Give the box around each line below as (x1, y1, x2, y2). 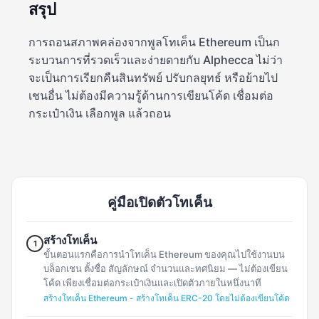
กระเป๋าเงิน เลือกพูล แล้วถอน (28, 106, 171, 121)
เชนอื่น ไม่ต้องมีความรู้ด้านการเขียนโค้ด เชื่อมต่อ (28, 88, 273, 103)
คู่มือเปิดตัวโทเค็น (107, 194, 212, 211)
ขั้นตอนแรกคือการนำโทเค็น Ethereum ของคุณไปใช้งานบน (43, 249, 285, 261)
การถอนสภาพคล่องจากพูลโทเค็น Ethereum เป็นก (28, 35, 280, 50)
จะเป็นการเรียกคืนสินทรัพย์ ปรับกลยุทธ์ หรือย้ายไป (28, 70, 278, 85)
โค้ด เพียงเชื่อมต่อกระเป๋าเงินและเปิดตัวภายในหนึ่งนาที (43, 277, 261, 289)
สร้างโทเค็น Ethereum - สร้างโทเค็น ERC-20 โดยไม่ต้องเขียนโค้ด (43, 293, 290, 304)
